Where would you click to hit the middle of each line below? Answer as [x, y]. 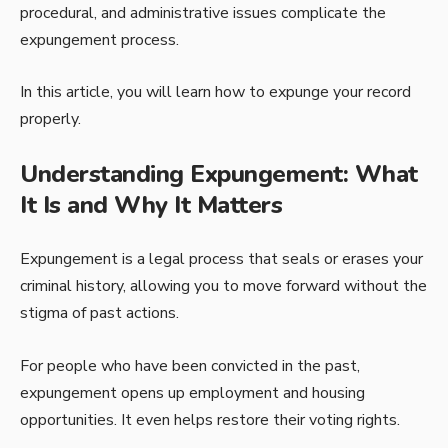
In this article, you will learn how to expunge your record [215, 92]
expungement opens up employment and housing [192, 392]
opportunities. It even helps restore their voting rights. [210, 419]
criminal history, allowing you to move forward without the [223, 286]
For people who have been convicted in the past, [190, 365]
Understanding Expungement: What [219, 173]
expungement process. [99, 39]
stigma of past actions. [99, 313]
